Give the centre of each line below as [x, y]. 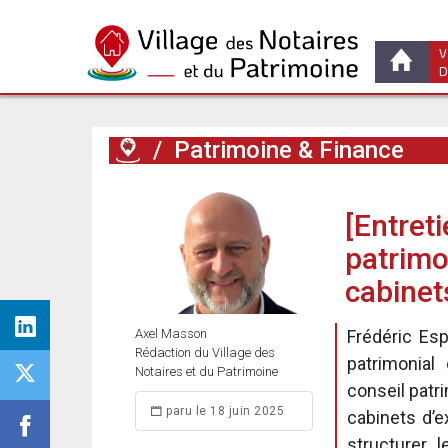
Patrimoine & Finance [289, 150]
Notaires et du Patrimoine [206, 371]
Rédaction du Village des [205, 352]
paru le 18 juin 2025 [223, 411]
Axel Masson [171, 333]
